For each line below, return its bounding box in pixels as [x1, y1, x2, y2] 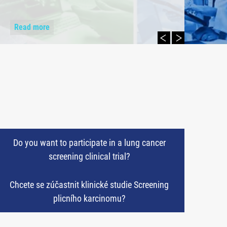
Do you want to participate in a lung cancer [13, 137, 166, 148]
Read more [14, 22, 50, 32]
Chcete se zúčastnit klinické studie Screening [10, 179, 169, 191]
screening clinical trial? [48, 151, 130, 162]
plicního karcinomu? [53, 193, 126, 204]
